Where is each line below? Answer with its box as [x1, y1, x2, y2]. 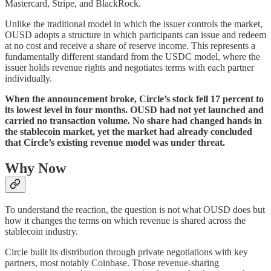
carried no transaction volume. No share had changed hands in [5, 115, 262, 126]
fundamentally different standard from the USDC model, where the [5, 51, 260, 62]
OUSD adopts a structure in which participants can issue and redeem [5, 29, 266, 40]
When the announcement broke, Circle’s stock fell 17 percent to [5, 93, 264, 104]
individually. [5, 73, 52, 83]
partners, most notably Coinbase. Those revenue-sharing [5, 258, 219, 269]
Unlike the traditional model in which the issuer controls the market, [5, 18, 263, 29]
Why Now [5, 160, 66, 176]
